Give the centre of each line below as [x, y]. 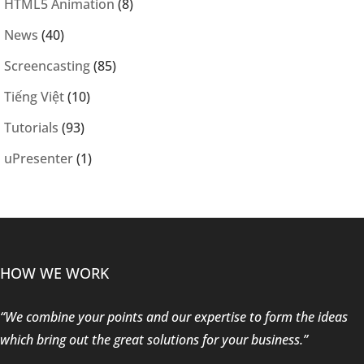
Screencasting [47, 66]
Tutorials [31, 128]
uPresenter [39, 158]
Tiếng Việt [34, 97]
